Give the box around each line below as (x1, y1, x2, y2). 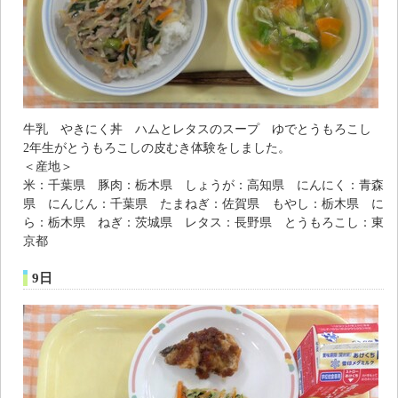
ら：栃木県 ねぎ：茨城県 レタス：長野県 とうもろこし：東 (23, 214, 384, 229)
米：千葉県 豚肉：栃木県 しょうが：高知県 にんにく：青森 (23, 177, 384, 192)
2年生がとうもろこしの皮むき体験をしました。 (23, 139, 291, 155)
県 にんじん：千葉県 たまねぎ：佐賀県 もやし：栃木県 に (23, 195, 384, 211)
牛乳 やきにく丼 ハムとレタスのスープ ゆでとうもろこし (23, 121, 371, 136)
